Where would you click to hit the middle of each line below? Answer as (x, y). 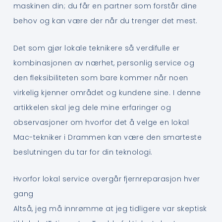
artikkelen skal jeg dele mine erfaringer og (92, 107)
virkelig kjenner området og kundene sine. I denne (107, 92)
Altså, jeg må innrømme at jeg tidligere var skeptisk (110, 209)
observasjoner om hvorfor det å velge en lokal (101, 122)
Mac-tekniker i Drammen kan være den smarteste (108, 137)
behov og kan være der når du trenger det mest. (105, 21)
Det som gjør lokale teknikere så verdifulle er (96, 48)
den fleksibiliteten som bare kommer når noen (101, 78)
